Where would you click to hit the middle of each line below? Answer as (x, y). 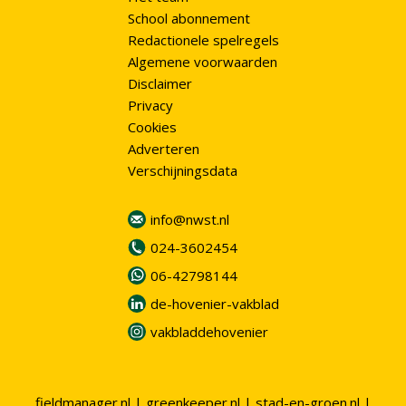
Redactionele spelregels (203, 40)
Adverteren (163, 149)
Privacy (150, 106)
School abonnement (188, 19)
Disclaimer (159, 84)
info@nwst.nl (189, 220)
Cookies (152, 127)
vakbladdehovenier (209, 332)
